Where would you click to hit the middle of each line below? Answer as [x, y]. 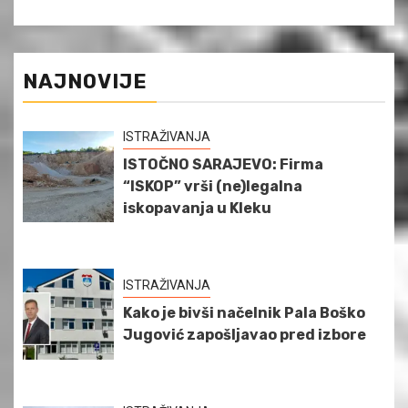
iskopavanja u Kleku [197, 208]
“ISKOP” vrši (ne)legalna [213, 186]
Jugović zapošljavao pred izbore [245, 334]
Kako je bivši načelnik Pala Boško [244, 312]
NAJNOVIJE [85, 81]
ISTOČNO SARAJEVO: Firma [223, 164]
